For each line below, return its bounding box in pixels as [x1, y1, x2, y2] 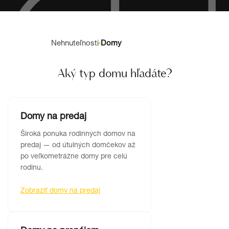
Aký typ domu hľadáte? [57, 65, 172, 81]
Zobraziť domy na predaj [20, 188, 100, 195]
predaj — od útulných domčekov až [20, 142, 135, 149]
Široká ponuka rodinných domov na [20, 131, 135, 138]
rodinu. [20, 165, 43, 172]
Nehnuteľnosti [51, 40, 99, 48]
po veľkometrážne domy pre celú [20, 153, 127, 161]
